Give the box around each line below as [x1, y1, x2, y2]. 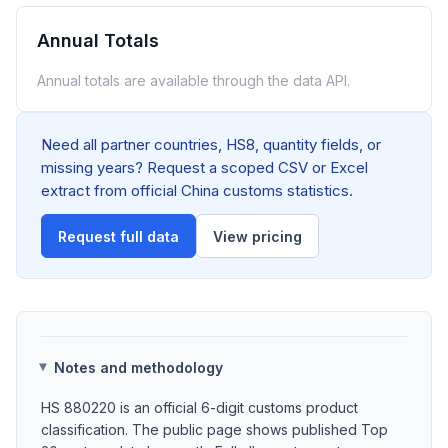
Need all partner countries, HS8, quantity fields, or [41, 135, 381, 154]
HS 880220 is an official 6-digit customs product [41, 399, 358, 416]
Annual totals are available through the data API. [37, 72, 350, 89]
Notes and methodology [54, 358, 224, 376]
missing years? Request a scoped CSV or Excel [41, 158, 368, 177]
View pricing [213, 227, 302, 245]
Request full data [58, 227, 179, 245]
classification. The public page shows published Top [41, 421, 388, 438]
